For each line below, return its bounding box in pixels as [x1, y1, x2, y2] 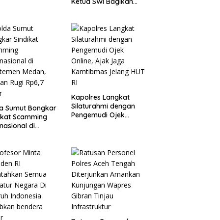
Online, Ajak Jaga [71, 119, 129, 128]
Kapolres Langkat [71, 92, 130, 102]
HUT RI [71, 137, 92, 146]
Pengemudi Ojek [71, 110, 125, 119]
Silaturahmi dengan [71, 101, 135, 110]
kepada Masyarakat [71, 14, 138, 24]
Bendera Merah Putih [71, 5, 139, 15]
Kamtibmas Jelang [71, 128, 133, 137]
